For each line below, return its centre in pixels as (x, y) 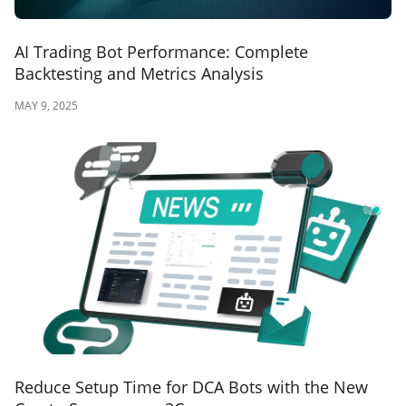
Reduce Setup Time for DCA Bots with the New (191, 387)
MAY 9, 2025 (46, 105)
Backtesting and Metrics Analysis (139, 73)
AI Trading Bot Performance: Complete (161, 51)
